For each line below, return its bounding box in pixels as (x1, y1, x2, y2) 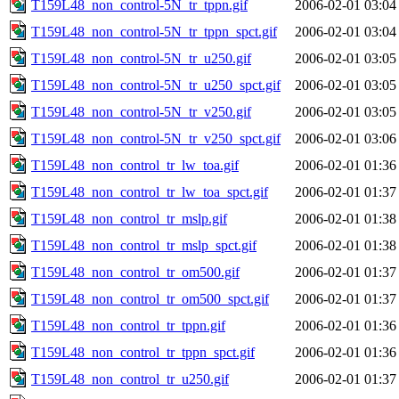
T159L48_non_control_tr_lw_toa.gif (31, 157, 239, 173)
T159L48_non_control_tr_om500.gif (31, 264, 240, 280)
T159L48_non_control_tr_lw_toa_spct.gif (31, 183, 268, 199)
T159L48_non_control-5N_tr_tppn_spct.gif (31, 23, 277, 39)
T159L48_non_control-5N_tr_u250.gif (31, 50, 251, 66)
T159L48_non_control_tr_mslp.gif (31, 210, 227, 226)
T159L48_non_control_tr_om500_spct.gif (31, 290, 269, 306)
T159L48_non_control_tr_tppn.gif (31, 317, 225, 333)
